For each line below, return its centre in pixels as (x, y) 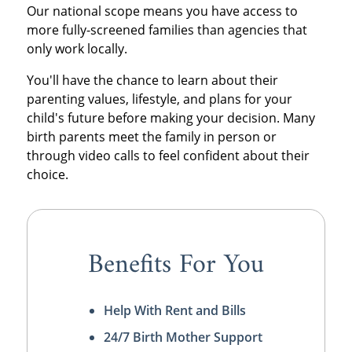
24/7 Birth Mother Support (183, 337)
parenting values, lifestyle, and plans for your (159, 99)
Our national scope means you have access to (162, 11)
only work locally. (77, 48)
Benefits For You (176, 266)
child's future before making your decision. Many (170, 117)
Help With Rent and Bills (174, 311)
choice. (47, 174)
